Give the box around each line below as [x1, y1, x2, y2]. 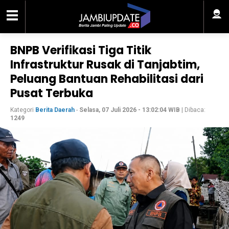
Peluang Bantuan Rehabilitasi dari [10, 71, 203, 87]
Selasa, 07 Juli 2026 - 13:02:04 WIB [79, 106, 180, 113]
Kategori [10, 106, 35, 113]
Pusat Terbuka [10, 85, 93, 101]
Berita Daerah [35, 106, 75, 113]
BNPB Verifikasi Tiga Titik [10, 42, 151, 58]
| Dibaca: [180, 106, 205, 113]
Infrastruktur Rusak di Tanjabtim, [10, 57, 200, 73]
